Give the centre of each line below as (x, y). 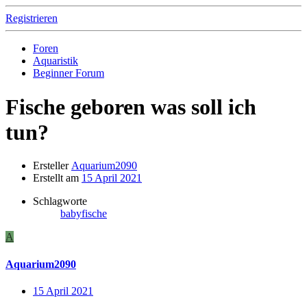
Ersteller (51, 166)
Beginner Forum (69, 73)
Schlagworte (60, 201)
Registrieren (32, 19)
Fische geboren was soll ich (131, 107)
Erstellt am (56, 178)
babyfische (84, 214)
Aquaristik (56, 61)
